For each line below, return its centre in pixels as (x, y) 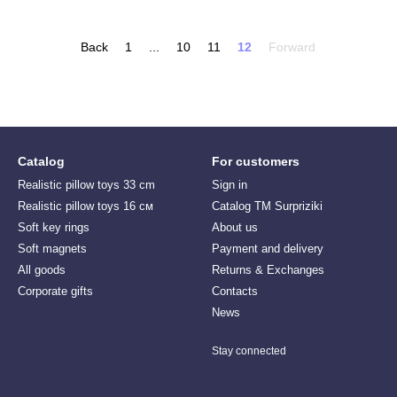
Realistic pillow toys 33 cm (86, 185)
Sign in (230, 185)
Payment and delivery (268, 249)
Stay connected (249, 351)
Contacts (235, 291)
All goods (42, 270)
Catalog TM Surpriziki (267, 206)
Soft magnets (52, 249)
